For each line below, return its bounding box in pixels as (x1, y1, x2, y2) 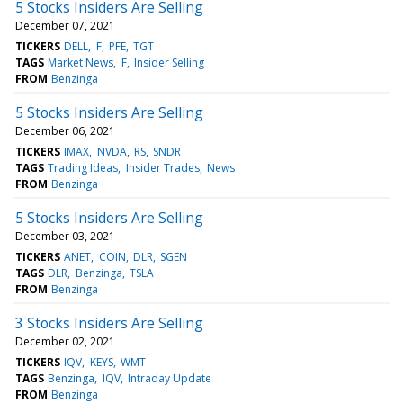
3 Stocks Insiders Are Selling (15, 312, 203, 333)
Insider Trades (125, 159, 200, 175)
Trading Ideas (48, 159, 119, 175)
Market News (48, 54, 114, 70)
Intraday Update (127, 370, 211, 386)
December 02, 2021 (15, 333, 115, 349)
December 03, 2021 (15, 228, 115, 244)
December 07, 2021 (15, 17, 115, 33)
